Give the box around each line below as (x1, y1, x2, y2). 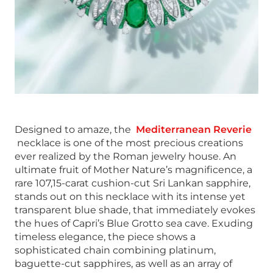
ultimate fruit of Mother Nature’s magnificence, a (15, 163, 252, 175)
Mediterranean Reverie (136, 123, 252, 135)
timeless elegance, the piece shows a (15, 230, 196, 243)
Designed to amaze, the (15, 123, 136, 135)
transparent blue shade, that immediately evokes (15, 204, 255, 216)
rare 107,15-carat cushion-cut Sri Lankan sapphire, (15, 177, 250, 189)
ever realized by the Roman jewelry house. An (15, 150, 236, 162)
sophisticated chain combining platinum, (15, 244, 216, 256)
